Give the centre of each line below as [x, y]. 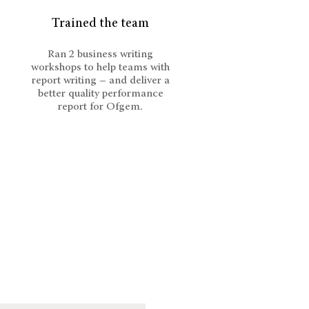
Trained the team [100, 24]
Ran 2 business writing [100, 54]
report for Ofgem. [100, 107]
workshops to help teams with [100, 68]
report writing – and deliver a [100, 81]
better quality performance [100, 94]
